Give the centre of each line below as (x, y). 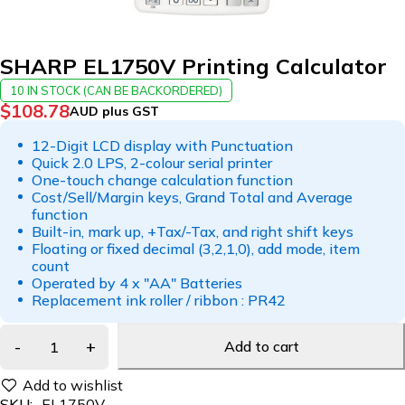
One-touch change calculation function (162, 179)
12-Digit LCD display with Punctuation (162, 145)
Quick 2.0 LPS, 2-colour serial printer (152, 162)
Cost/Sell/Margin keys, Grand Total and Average (192, 197)
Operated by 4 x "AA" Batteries (137, 283)
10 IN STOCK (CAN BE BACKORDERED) (116, 90)
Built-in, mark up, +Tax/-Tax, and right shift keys (193, 231)
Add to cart (261, 346)
